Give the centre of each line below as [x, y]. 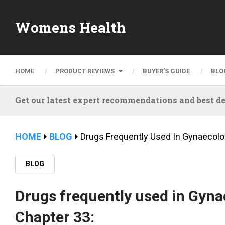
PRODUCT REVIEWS [85, 71]
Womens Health [71, 27]
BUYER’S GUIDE [166, 71]
